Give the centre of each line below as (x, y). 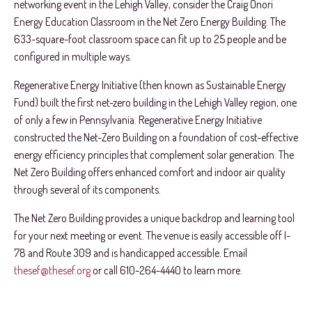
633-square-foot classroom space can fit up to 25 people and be (150, 39)
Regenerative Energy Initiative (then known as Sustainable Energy (150, 85)
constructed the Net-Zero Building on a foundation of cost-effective (156, 137)
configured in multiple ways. (73, 57)
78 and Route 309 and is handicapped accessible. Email (131, 252)
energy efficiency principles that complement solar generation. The (154, 154)
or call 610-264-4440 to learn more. (166, 270)
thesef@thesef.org (52, 270)
